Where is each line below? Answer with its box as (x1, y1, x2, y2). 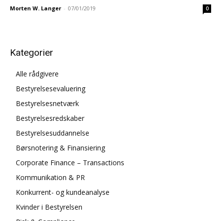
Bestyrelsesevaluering (16, 84, 85, 93)
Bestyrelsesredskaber (16, 113, 84, 123)
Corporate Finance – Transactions (16, 158, 124, 167)
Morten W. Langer (10, 4, 61, 12)
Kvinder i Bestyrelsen (16, 202, 82, 212)
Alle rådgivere (16, 69, 59, 78)
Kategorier (10, 47, 53, 58)
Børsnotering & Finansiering (16, 143, 105, 152)
